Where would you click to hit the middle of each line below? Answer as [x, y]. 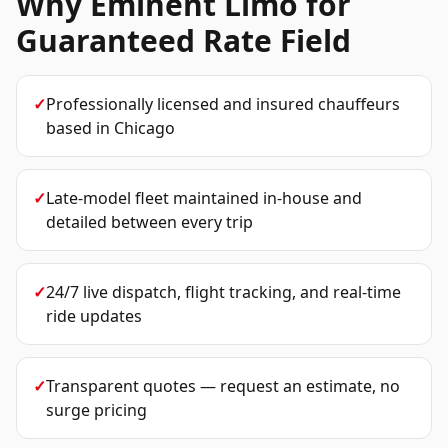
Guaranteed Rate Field [183, 40]
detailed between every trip [149, 222]
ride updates [94, 316]
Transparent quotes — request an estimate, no [223, 386]
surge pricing [96, 410]
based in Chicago [110, 128]
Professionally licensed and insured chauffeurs [223, 104]
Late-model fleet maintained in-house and [204, 198]
